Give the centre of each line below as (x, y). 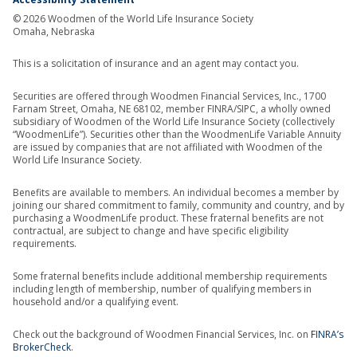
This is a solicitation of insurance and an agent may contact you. (156, 63)
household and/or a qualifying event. (96, 301)
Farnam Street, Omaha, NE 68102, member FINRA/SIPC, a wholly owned (172, 108)
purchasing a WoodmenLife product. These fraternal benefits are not (168, 218)
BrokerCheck (42, 347)
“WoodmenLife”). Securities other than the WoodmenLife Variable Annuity (177, 134)
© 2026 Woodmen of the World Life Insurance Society (133, 18)
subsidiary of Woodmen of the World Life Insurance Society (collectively (174, 121)
